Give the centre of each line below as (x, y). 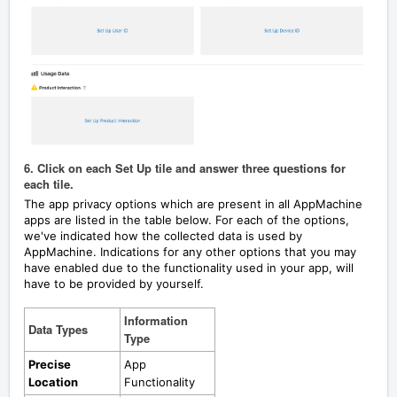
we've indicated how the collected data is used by (163, 235)
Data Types (58, 329)
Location (53, 381)
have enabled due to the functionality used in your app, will (189, 267)
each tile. (49, 183)
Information (156, 320)
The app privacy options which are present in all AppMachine (193, 203)
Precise (50, 364)
